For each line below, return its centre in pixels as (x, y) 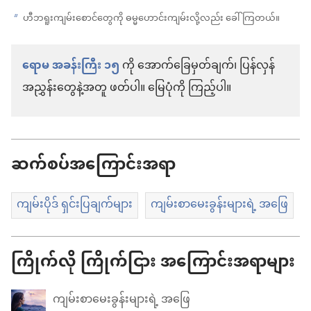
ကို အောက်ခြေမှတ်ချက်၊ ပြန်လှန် (197, 66)
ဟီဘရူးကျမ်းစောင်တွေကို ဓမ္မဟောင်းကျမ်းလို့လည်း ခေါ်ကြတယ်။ (150, 18)
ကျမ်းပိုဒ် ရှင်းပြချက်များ (75, 205)
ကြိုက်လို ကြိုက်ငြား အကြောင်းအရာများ (153, 262)
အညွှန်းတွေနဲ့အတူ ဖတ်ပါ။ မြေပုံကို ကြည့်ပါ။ (127, 88)
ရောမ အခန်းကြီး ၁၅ (71, 66)
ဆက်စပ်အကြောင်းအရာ (93, 165)
